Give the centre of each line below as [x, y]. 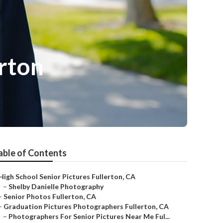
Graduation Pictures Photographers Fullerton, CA [86, 206]
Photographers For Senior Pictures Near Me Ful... [89, 216]
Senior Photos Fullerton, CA [50, 196]
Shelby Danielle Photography [56, 186]
